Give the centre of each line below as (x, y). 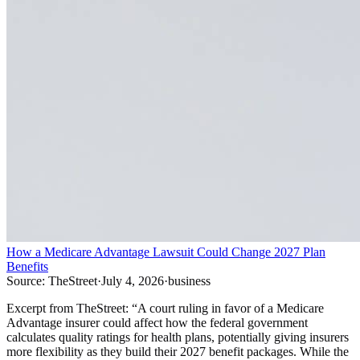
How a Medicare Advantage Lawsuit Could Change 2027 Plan (166, 252)
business (189, 281)
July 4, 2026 (133, 281)
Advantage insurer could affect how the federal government (157, 323)
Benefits (27, 267)
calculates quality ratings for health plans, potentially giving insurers (178, 337)
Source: (26, 281)
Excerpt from (41, 309)
